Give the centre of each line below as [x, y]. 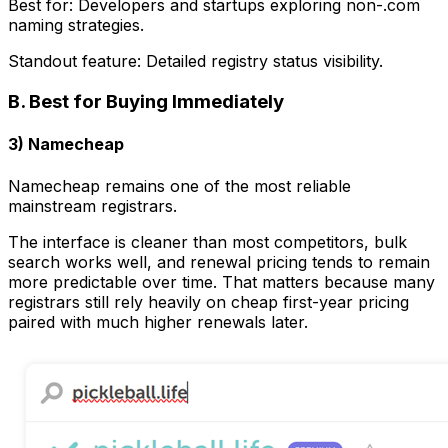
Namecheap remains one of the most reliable [179, 185]
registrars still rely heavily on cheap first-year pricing [208, 301]
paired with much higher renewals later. [158, 321]
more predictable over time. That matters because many [221, 281]
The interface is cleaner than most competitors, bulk [207, 241]
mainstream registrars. [92, 205]
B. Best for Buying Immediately [146, 101]
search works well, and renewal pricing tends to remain [219, 261]
